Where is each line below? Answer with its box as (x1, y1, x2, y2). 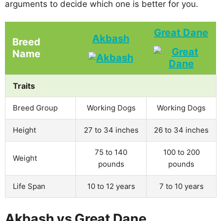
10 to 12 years (87, 181, 135, 191)
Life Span (13, 181, 45, 191)
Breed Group (13, 103, 58, 112)
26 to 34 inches (154, 125, 209, 135)
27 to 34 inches (83, 125, 139, 135)
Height (13, 125, 36, 135)
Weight (13, 153, 37, 163)
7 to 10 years (159, 181, 204, 191)
